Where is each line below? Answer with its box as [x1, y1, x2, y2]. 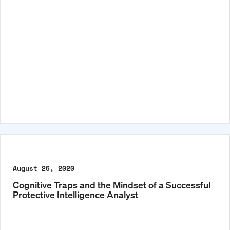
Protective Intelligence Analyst [13, 188, 138, 200]
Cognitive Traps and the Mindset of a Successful [13, 178, 210, 190]
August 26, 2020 [13, 163, 74, 174]
